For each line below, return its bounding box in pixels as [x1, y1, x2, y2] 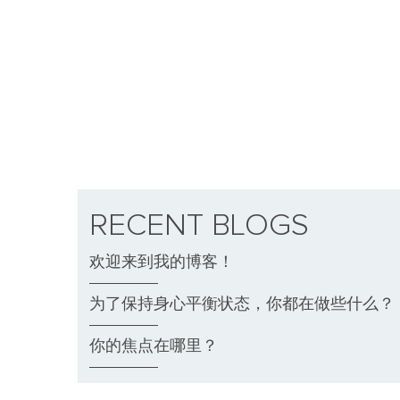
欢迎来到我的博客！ [89, 254, 234, 271]
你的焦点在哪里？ [89, 337, 218, 355]
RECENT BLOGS [89, 210, 309, 242]
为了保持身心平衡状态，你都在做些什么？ [89, 296, 395, 313]
